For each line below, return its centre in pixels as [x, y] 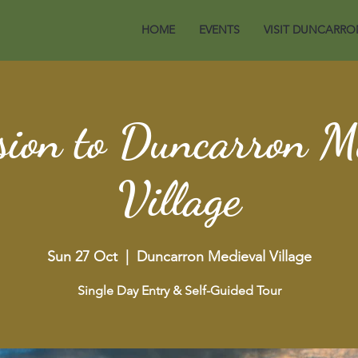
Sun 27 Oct [82, 257]
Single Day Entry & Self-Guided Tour [179, 290]
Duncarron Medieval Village [224, 257]
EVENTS [219, 30]
